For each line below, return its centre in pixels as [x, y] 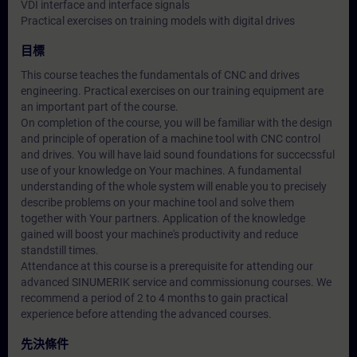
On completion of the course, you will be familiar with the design [177, 123]
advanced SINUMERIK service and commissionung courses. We [176, 282]
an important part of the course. [100, 107]
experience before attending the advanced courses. [146, 314]
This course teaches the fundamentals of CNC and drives [160, 75]
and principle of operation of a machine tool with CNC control [171, 139]
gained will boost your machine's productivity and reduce [159, 234]
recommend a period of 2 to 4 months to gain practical [154, 298]
